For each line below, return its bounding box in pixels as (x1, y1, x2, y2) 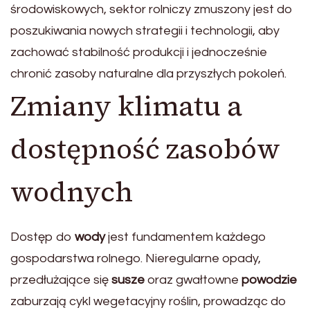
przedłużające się (10, 273, 111, 287)
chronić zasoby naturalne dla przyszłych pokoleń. (10, 66, 286, 80)
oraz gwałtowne (145, 273, 241, 287)
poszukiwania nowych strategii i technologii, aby (10, 24, 280, 37)
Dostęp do (10, 230, 75, 244)
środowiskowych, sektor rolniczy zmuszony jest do (10, 2, 293, 16)
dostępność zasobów (10, 129, 280, 167)
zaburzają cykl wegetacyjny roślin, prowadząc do (10, 295, 286, 309)
